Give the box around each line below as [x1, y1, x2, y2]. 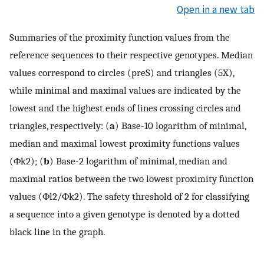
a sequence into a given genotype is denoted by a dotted [9, 208, 240, 220]
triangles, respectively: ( [9, 120, 110, 132]
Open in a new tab [177, 2, 255, 16]
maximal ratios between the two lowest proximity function [9, 173, 253, 185]
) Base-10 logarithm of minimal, [115, 120, 246, 132]
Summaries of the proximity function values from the [9, 31, 230, 44]
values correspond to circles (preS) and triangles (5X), [9, 67, 234, 79]
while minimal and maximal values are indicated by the [9, 84, 241, 97]
